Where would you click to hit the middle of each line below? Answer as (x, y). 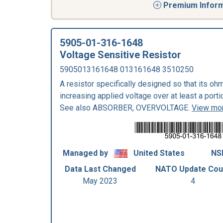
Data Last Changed (100, 169)
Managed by (86, 153)
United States (158, 153)
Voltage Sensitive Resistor (120, 55)
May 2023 (100, 181)
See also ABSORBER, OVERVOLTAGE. (126, 108)
